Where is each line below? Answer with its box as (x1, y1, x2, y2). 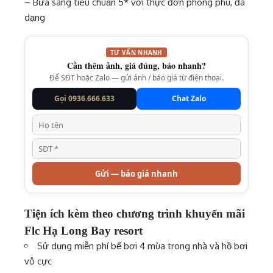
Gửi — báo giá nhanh (95, 168, 178, 179)
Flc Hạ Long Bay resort (24, 224, 146, 237)
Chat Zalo (171, 93, 206, 104)
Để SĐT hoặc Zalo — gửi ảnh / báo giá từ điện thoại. (49, 73, 224, 83)
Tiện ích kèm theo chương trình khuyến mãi (24, 207, 245, 220)
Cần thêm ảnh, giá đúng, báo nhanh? (67, 59, 206, 72)
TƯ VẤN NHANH (110, 48, 163, 57)
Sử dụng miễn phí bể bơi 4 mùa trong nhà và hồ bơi (37, 240, 247, 252)
